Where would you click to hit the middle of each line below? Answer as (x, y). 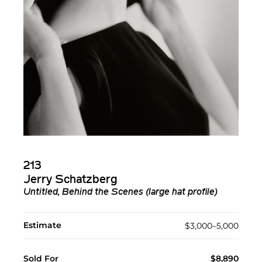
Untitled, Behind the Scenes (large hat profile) (120, 193)
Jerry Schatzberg (70, 180)
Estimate (42, 225)
